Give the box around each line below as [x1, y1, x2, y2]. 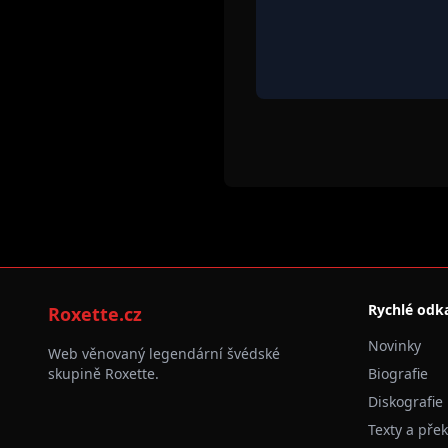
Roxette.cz [48, 302, 142, 327]
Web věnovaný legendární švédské [48, 344, 280, 364]
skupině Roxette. [48, 364, 159, 384]
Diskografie [368, 392, 443, 412]
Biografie [368, 364, 428, 384]
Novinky [368, 336, 421, 356]
